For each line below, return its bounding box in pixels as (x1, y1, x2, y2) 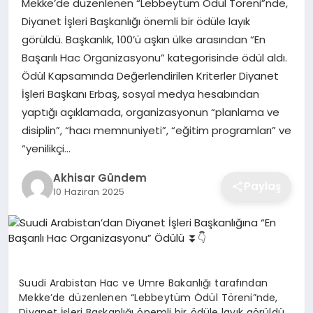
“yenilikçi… (21, 140, 71, 156)
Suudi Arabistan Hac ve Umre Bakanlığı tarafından (19, 275, 268, 290)
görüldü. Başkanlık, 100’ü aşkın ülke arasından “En (21, 31, 265, 47)
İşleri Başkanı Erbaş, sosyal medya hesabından (21, 86, 259, 101)
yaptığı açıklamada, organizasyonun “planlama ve (21, 104, 279, 119)
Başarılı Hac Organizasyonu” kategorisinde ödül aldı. (21, 50, 287, 65)
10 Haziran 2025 (52, 185, 124, 199)
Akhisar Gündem (52, 170, 147, 186)
